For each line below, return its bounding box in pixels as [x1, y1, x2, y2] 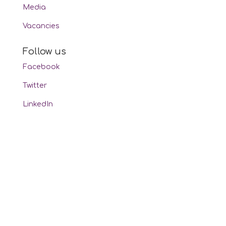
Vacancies [22, 22, 60, 30]
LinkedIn [22, 100, 53, 108]
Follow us [22, 46, 66, 57]
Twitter [22, 82, 47, 90]
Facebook [22, 63, 60, 71]
